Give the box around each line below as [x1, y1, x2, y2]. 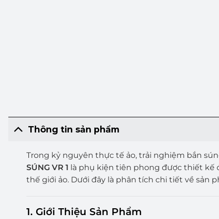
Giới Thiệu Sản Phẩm [35, 205, 142, 218]
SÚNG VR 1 [26, 163, 68, 173]
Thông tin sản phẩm [28, 124, 120, 134]
